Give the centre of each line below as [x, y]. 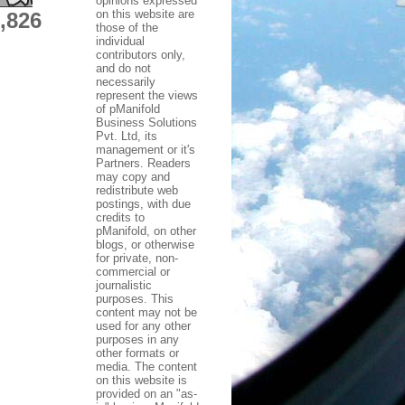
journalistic [124, 285]
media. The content [146, 366]
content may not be [146, 312]
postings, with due [143, 203]
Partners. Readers [143, 163]
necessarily [126, 81]
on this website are [145, 14]
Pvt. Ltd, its [127, 136]
